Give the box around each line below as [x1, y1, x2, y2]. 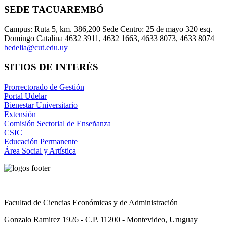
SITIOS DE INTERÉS [4, 61, 98, 72]
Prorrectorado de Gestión [4, 82, 84, 91]
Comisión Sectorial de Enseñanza [4, 119, 111, 128]
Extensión [4, 109, 36, 119]
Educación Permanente [4, 137, 78, 146]
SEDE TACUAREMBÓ [4, 4, 104, 15]
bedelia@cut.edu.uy [4, 43, 68, 52]
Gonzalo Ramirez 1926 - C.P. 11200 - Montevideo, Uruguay [4, 215, 198, 224]
